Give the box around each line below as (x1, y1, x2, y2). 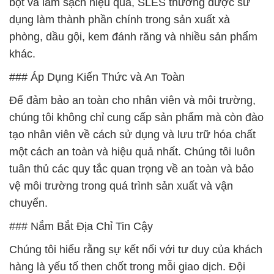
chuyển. (9, 197, 48, 209)
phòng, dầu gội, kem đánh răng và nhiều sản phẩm (9, 31, 257, 43)
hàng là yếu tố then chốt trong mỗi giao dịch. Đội (9, 261, 245, 273)
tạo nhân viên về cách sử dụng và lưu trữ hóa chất (9, 128, 256, 141)
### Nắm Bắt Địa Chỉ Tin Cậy (9, 220, 153, 232)
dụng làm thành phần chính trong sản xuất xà (9, 13, 230, 26)
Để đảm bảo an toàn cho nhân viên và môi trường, (9, 94, 256, 106)
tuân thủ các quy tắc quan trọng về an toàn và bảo (9, 163, 254, 175)
